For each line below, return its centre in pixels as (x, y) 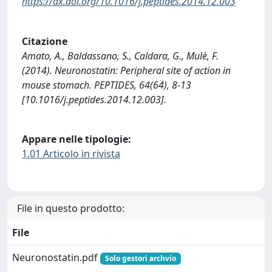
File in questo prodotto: (71, 208)
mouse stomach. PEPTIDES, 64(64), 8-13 (107, 85)
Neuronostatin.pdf (56, 257)
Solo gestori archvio (140, 258)
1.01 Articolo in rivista (71, 154)
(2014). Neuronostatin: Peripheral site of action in (126, 70)
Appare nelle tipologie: (76, 139)
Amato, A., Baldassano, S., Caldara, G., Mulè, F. (120, 56)
